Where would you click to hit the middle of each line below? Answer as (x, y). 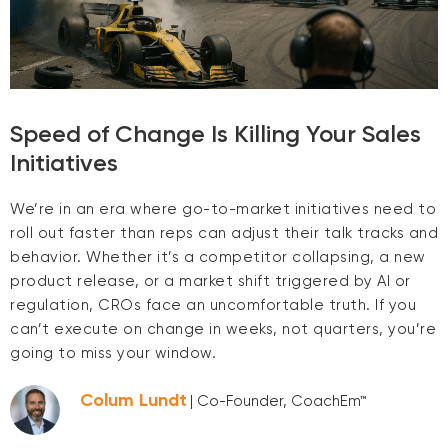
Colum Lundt (133, 400)
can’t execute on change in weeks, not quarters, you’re (223, 328)
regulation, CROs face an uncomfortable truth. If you (213, 304)
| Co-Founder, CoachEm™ (278, 401)
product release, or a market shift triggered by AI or (210, 280)
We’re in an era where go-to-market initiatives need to (223, 208)
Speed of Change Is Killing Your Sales (215, 133)
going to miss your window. (113, 352)
